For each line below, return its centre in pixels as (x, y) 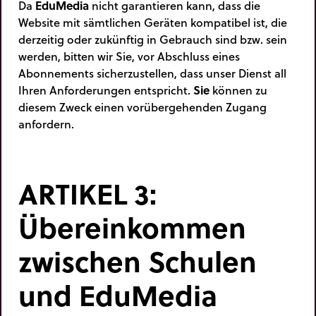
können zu (238, 90)
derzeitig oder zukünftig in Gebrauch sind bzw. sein (153, 39)
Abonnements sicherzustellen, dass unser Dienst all (152, 73)
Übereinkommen (132, 227)
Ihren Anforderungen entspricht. (106, 90)
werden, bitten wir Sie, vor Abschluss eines (129, 56)
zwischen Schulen (138, 261)
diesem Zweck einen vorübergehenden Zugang (142, 107)
